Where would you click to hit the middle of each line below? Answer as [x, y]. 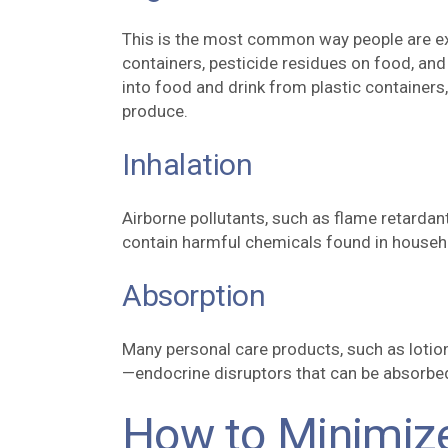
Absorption [194, 295]
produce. [155, 111]
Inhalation [187, 164]
